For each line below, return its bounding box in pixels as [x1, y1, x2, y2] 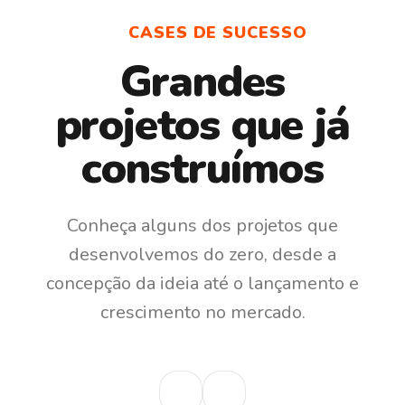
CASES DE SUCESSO [128, 21, 307, 43]
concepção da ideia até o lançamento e [46, 270, 359, 296]
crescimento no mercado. [99, 299, 306, 325]
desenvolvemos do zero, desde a [69, 241, 336, 267]
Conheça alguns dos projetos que [67, 212, 338, 238]
